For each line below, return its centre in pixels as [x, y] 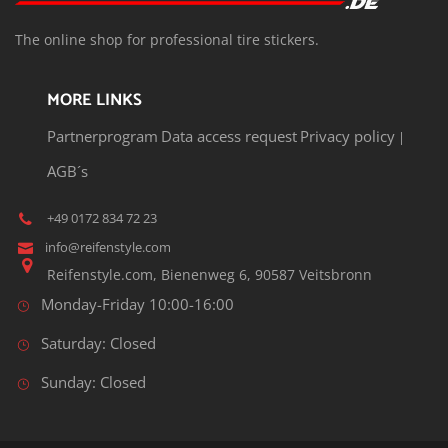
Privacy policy [347, 136]
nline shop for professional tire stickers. [185, 40]
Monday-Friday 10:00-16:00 [138, 303]
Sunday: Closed [94, 381]
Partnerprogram [102, 136]
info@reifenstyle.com [108, 246]
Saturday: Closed [99, 342]
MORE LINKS [94, 101]
